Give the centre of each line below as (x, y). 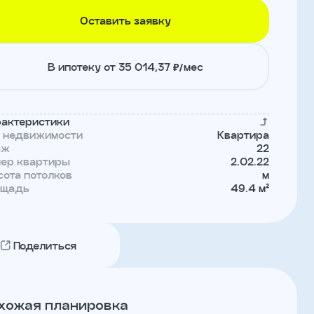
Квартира (243, 135)
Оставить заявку (125, 20)
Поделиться (45, 245)
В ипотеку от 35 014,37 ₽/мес (125, 67)
